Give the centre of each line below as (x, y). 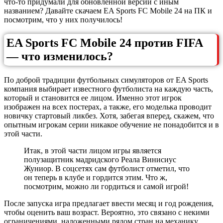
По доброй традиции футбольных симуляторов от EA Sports (106, 80)
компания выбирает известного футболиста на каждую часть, (109, 89)
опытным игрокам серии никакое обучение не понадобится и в (111, 125)
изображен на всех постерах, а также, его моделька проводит (108, 107)
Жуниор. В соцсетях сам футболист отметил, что (107, 169)
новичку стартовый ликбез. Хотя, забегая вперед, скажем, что (109, 116)
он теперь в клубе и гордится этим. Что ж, (96, 178)
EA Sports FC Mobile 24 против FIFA (105, 43)
